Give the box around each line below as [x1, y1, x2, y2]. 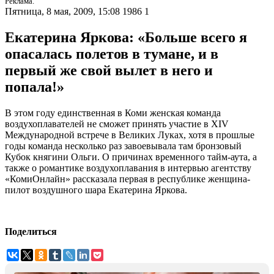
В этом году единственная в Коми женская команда [5, 108, 221, 119]
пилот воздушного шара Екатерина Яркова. [5, 185, 187, 196]
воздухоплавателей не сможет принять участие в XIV [5, 119, 229, 130]
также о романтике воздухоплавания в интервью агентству [5, 163, 251, 174]
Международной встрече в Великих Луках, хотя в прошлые [5, 130, 254, 141]
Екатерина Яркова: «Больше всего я [5, 29, 247, 46]
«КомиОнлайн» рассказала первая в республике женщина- [5, 174, 250, 185]
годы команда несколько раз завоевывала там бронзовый [5, 141, 242, 152]
